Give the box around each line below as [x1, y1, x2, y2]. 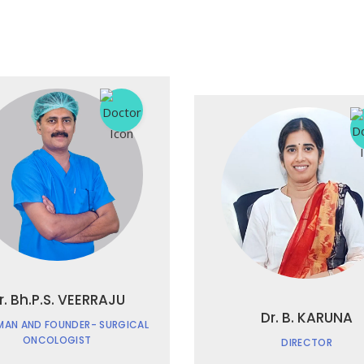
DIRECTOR [281, 336, 333, 350]
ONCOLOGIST [22, 332, 92, 347]
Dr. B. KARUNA [261, 308, 353, 328]
